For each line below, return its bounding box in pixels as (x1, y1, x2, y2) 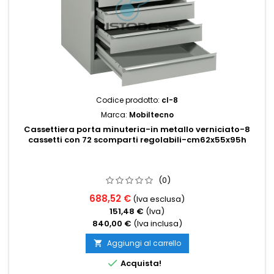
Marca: (100, 109, 129, 120)
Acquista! (119, 257, 161, 269)
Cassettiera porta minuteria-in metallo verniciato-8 (24, 124, 250, 135)
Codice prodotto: (96, 95, 161, 105)
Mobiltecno (128, 109, 174, 120)
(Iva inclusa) (133, 218, 182, 229)
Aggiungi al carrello (106, 238, 181, 248)
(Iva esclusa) (133, 193, 185, 205)
